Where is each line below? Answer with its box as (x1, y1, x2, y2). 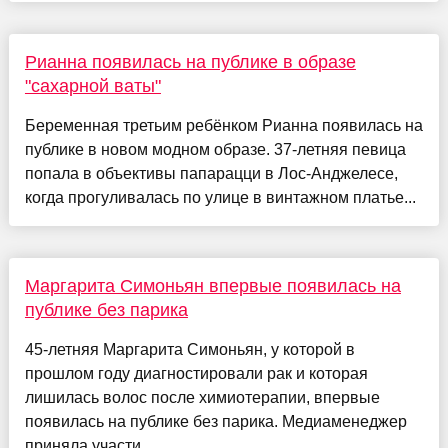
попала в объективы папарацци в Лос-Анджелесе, (24, 165, 398, 183)
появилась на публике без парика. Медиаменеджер (24, 413, 407, 431)
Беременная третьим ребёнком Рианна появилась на (24, 117, 423, 135)
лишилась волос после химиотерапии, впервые (24, 389, 380, 407)
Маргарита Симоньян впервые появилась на (24, 276, 401, 297)
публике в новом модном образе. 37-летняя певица (24, 141, 406, 159)
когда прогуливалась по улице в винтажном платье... (24, 189, 416, 207)
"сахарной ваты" (24, 76, 161, 97)
